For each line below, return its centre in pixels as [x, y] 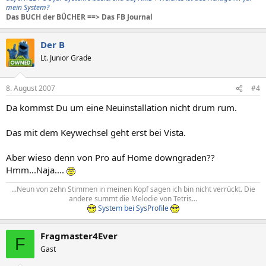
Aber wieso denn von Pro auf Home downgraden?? [110, 157]
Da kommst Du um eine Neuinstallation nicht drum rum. [121, 107]
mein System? [28, 7]
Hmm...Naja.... [36, 170]
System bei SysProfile [133, 208]
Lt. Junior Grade [66, 58]
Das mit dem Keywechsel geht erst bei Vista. [96, 132]
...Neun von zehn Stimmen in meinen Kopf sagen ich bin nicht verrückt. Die [133, 189]
